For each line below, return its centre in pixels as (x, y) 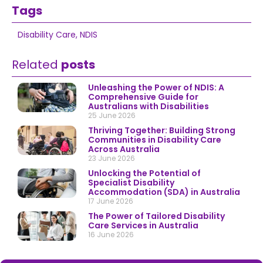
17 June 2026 (111, 201)
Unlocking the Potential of (144, 173)
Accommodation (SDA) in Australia (164, 192)
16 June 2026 (111, 235)
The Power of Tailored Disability (156, 216)
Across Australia (124, 149)
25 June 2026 (112, 115)
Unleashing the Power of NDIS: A (156, 87)
